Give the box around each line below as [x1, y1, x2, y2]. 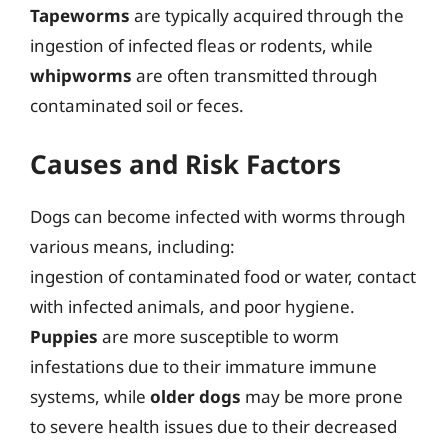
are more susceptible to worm [98, 325, 339, 348]
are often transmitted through [132, 63, 378, 87]
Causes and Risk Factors [30, 146, 341, 182]
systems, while [30, 385, 150, 408]
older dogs [150, 385, 241, 408]
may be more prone [241, 385, 403, 408]
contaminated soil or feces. [30, 93, 244, 117]
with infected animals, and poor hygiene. [30, 295, 355, 318]
